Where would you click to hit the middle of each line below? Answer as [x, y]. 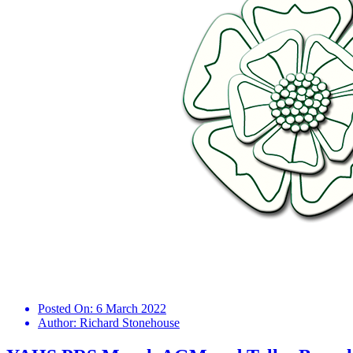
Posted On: [67, 309]
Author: [59, 323]
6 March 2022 [131, 309]
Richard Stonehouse [130, 323]
